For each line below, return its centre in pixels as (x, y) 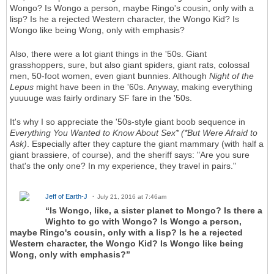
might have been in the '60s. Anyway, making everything (143, 87)
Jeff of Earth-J (66, 197)
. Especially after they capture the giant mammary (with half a (145, 144)
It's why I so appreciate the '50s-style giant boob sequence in (128, 122)
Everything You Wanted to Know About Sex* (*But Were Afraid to (134, 133)
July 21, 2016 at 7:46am (132, 197)
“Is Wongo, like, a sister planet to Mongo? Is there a (154, 211)
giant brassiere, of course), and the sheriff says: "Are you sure (130, 155)
